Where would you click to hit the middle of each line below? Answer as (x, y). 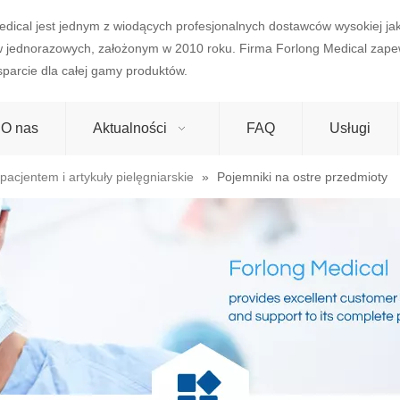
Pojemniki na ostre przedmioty (302, 177)
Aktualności (130, 128)
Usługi (350, 128)
